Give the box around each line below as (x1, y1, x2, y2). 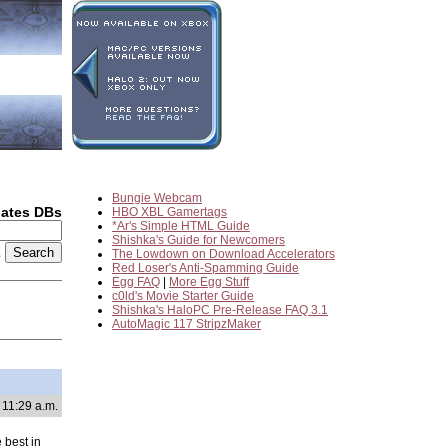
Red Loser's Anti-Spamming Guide (112, 261, 299, 275)
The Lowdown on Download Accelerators (112, 247, 335, 261)
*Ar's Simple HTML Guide (112, 219, 250, 233)
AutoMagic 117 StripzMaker (112, 317, 261, 331)
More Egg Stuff (169, 275, 249, 289)
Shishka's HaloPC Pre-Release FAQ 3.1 (112, 303, 328, 317)
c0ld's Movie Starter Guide (112, 289, 254, 303)
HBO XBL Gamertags (112, 205, 227, 219)
